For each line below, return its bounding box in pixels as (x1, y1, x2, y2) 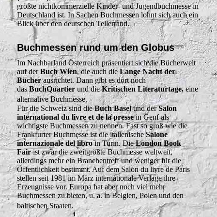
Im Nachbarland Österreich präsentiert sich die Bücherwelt (17, 59, 196, 67)
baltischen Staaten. (17, 201, 78, 210)
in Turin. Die (93, 139, 136, 148)
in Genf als (134, 113, 169, 122)
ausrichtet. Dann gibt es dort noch (41, 76, 146, 85)
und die (75, 85, 102, 93)
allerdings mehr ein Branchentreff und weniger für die (17, 156, 181, 165)
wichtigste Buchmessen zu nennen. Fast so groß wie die (17, 122, 187, 130)
